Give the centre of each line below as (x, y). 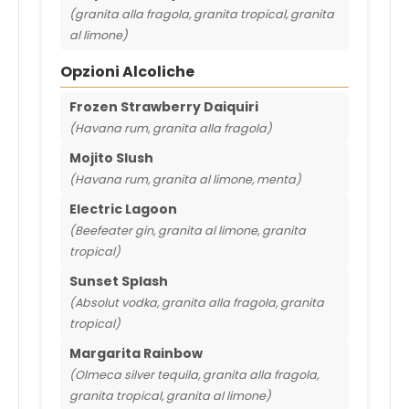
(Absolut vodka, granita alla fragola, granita (197, 303)
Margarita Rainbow (136, 354)
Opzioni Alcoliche (127, 72)
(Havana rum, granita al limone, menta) (185, 180)
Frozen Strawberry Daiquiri (164, 107)
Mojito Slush (111, 158)
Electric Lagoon (123, 210)
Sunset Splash (119, 282)
